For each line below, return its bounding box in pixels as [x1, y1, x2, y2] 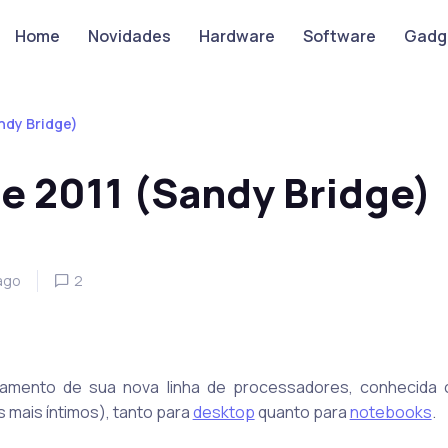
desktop [192, 401, 255, 423]
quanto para [254, 401, 350, 423]
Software [302, 25, 376, 47]
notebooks [349, 401, 432, 423]
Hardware [198, 25, 275, 47]
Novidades [87, 25, 171, 47]
